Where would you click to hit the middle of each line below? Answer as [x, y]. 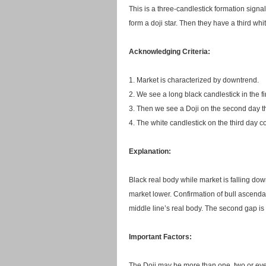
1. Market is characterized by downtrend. [194, 80]
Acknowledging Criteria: [170, 52]
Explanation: [150, 151]
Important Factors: [160, 237]
